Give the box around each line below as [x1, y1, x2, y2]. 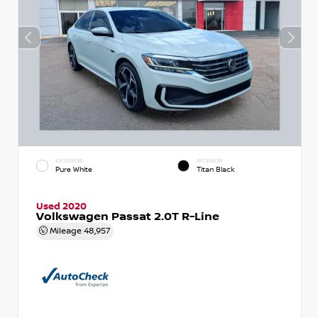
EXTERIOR [55, 157, 82, 164]
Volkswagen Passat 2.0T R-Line [36, 209, 219, 224]
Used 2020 [36, 200, 87, 212]
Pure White [55, 165, 92, 175]
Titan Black [197, 165, 235, 175]
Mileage [48, 225, 84, 236]
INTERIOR [197, 157, 222, 164]
